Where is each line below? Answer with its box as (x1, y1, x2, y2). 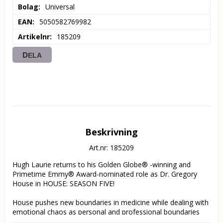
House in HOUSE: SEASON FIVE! (12, 179, 116, 189)
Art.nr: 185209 (89, 143, 134, 153)
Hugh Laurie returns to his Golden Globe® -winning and (12, 160, 191, 170)
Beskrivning (85, 126, 138, 138)
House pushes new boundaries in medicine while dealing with (12, 198, 209, 208)
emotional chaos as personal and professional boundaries (12, 207, 200, 217)
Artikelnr (18, 32, 50, 42)
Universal (45, 2, 75, 12)
